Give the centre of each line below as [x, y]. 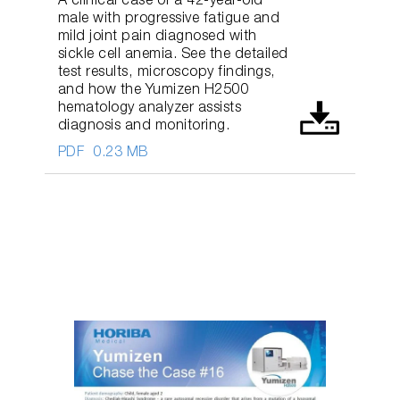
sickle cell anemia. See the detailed [173, 56]
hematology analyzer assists [150, 109]
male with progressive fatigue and [169, 20]
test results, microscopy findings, [167, 74]
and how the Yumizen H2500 [153, 92]
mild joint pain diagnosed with [157, 38]
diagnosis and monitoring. [144, 127]
